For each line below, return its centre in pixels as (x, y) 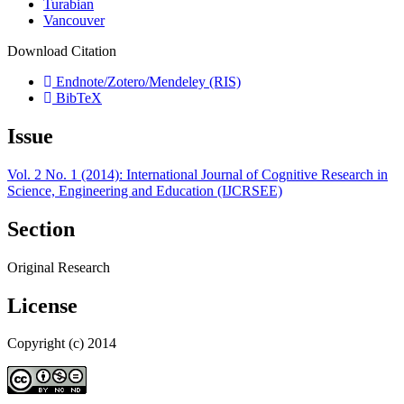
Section (41, 229)
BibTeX (77, 98)
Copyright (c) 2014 (62, 344)
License (42, 305)
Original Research (59, 267)
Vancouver (74, 21)
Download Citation (62, 51)
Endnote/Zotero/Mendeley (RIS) (147, 82)
